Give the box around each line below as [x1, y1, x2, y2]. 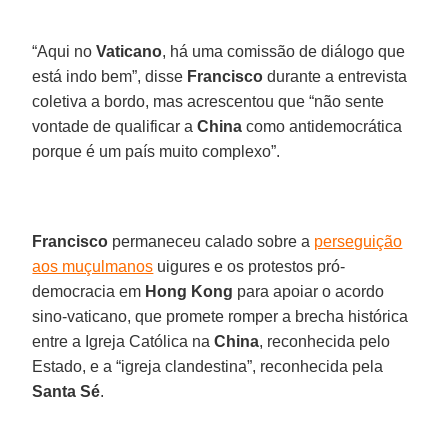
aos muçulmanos [32, 257, 154, 275]
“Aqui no [32, 42, 97, 60]
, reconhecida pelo [259, 332, 391, 350]
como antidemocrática [242, 117, 403, 135]
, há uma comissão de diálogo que [162, 42, 406, 60]
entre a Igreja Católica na [32, 332, 215, 350]
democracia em [32, 282, 146, 300]
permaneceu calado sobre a [108, 232, 315, 250]
